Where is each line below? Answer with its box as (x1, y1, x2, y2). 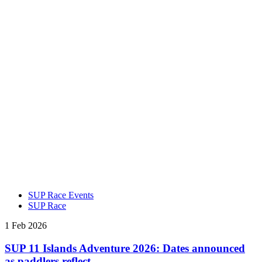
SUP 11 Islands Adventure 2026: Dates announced (5, 242, 245, 254)
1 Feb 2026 (5, 220, 47, 231)
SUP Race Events (28, 190, 94, 201)
